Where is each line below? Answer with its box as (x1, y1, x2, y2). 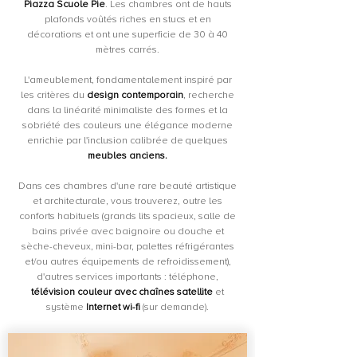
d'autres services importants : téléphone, (37, 271, 218, 283)
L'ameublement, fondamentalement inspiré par (23, 74, 232, 86)
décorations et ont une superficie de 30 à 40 (27, 29, 228, 41)
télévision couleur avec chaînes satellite (31, 286, 213, 298)
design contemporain (87, 89, 183, 101)
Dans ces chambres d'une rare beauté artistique (18, 180, 237, 192)
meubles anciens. (88, 150, 167, 162)
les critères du (21, 89, 87, 101)
